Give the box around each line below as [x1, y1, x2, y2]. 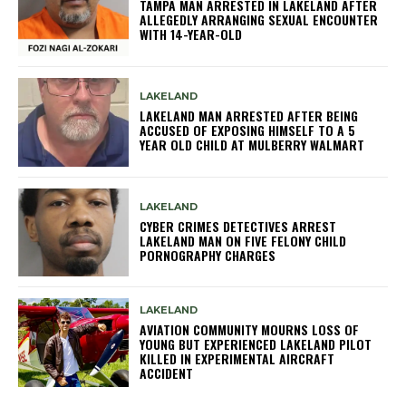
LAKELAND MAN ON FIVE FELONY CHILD [140, 231, 347, 251]
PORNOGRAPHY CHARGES [140, 246, 276, 266]
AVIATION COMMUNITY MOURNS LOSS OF [140, 319, 360, 339]
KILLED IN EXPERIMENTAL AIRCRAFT [140, 348, 335, 368]
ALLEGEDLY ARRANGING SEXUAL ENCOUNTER [140, 10, 379, 30]
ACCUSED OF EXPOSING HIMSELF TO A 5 [140, 121, 356, 140]
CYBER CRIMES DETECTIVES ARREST [140, 217, 337, 237]
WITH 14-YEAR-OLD [140, 24, 243, 44]
